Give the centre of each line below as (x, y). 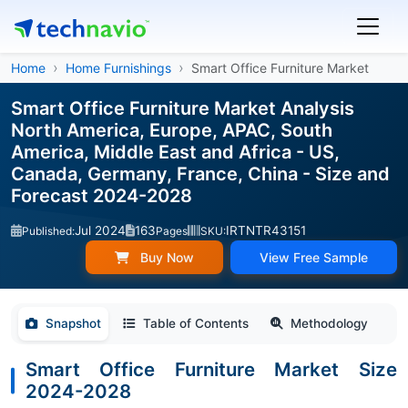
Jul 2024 (100, 230)
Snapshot (73, 323)
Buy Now (165, 257)
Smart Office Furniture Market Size (211, 369)
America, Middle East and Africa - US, (175, 152)
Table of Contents (196, 323)
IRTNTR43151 (266, 230)
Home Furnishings (118, 68)
